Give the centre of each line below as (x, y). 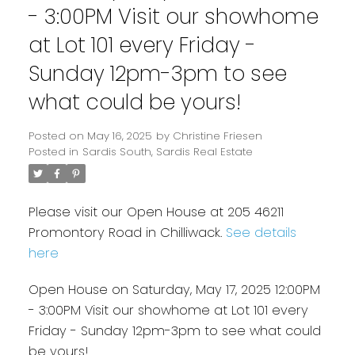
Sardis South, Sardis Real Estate (167, 152)
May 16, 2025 (119, 136)
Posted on (57, 136)
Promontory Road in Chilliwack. (127, 233)
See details (261, 233)
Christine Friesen (217, 136)
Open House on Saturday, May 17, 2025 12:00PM (174, 290)
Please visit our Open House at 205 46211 (156, 212)
